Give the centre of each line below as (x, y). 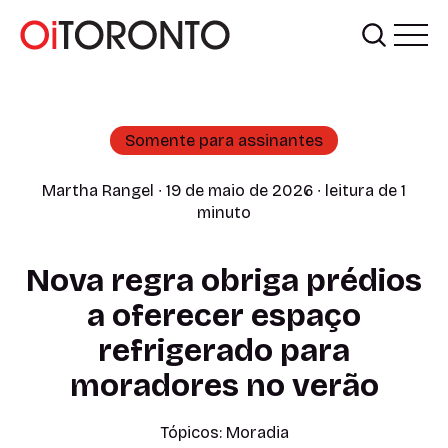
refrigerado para (224, 350)
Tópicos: (192, 432)
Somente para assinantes (224, 140)
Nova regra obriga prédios (224, 280)
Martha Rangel (98, 190)
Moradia (257, 432)
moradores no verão (224, 385)
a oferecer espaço (224, 315)
